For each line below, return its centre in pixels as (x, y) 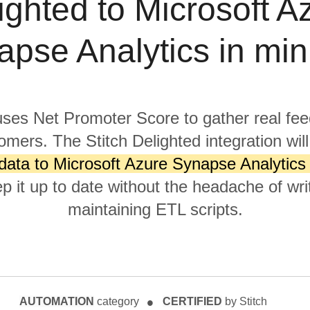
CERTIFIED (192, 301)
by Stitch (245, 301)
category (117, 301)
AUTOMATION (57, 301)
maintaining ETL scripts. (155, 209)
